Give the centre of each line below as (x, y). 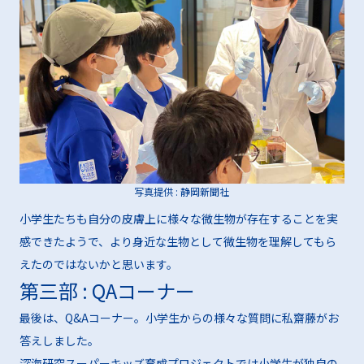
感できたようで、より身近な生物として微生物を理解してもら (178, 241)
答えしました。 (59, 340)
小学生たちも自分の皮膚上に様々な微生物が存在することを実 (178, 218)
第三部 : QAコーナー (107, 290)
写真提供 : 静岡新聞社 (182, 191)
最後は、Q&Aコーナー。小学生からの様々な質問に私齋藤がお (179, 317)
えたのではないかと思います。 (98, 264)
